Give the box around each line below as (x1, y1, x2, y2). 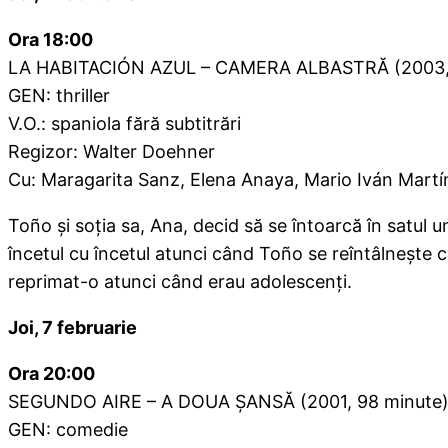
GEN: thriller (8, 85, 110, 107)
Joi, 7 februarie (8, 317, 137, 339)
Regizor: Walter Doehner (8, 141, 215, 163)
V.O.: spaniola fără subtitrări (8, 113, 241, 135)
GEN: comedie (8, 419, 128, 441)
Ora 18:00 (8, 29, 93, 51)
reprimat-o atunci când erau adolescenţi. (8, 271, 352, 293)
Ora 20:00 (8, 363, 95, 385)
